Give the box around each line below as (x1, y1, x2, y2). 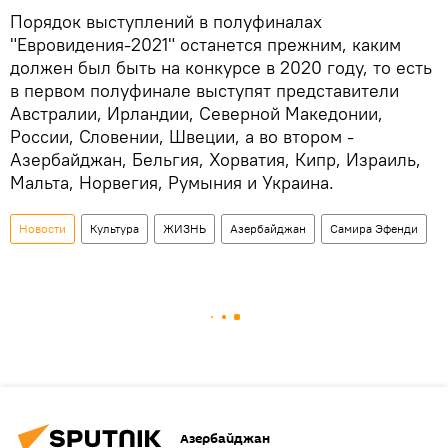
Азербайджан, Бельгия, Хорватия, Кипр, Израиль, (10, 148, 421, 172)
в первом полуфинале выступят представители (10, 79, 399, 103)
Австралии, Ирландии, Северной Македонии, (10, 102, 383, 126)
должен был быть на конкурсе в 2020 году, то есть (10, 56, 432, 80)
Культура (90, 221, 139, 237)
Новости (19, 221, 66, 237)
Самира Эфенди (330, 221, 418, 237)
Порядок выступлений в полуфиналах (10, 10, 322, 34)
